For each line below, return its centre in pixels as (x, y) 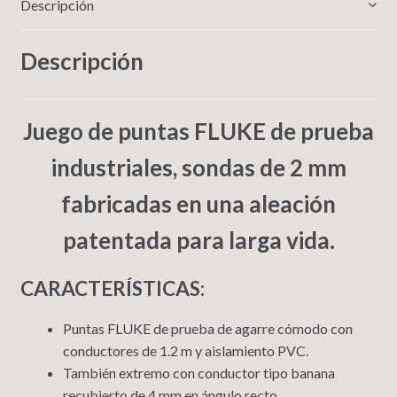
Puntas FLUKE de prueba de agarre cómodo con (207, 329)
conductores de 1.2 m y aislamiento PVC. (185, 351)
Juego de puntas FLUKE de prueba (198, 132)
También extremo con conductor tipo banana (198, 373)
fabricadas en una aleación (198, 204)
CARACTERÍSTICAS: (112, 289)
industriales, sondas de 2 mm (198, 168)
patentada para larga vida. (198, 241)
